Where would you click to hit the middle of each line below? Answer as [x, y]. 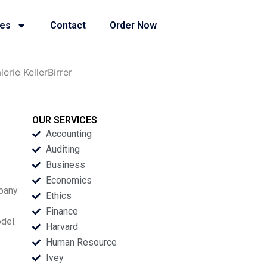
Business [65, 165]
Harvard [62, 227]
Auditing [63, 149]
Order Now [133, 25]
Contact [68, 25]
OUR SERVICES [65, 120]
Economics [69, 180]
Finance [62, 211]
